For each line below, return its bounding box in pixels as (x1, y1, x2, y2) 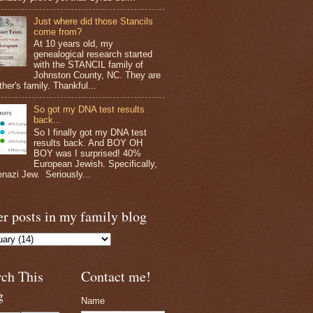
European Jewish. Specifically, (34, 158, 161, 169)
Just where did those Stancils (34, 15, 154, 27)
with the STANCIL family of (34, 59, 144, 71)
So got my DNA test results (34, 104, 145, 115)
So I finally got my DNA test (34, 126, 147, 138)
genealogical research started (34, 49, 153, 60)
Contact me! (81, 266, 151, 286)
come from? (34, 26, 82, 37)
